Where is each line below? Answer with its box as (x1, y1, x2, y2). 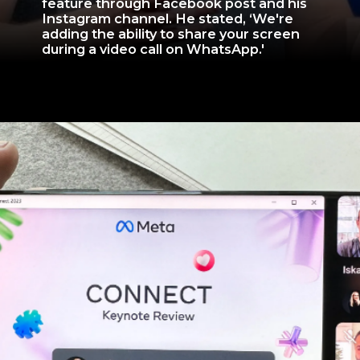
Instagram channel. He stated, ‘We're (42, 10, 294, 27)
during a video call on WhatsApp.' (42, 40, 265, 57)
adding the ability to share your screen (42, 25, 301, 42)
